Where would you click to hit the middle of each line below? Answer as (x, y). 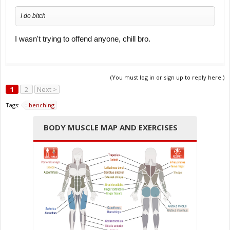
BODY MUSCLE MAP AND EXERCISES (111, 127)
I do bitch (33, 16)
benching (42, 105)
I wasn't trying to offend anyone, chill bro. (83, 39)
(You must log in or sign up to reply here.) (167, 77)
